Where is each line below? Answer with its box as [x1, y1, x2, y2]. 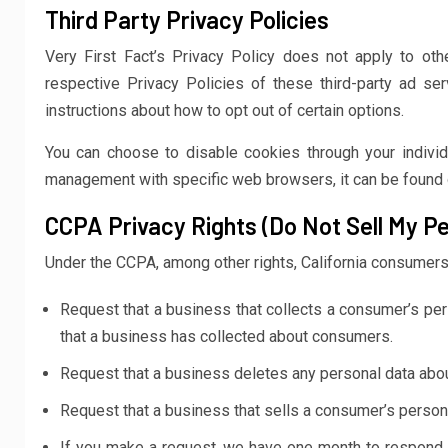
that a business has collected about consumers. [60, 327, 393, 346]
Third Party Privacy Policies [45, 5, 329, 34]
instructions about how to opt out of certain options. [45, 101, 404, 120]
